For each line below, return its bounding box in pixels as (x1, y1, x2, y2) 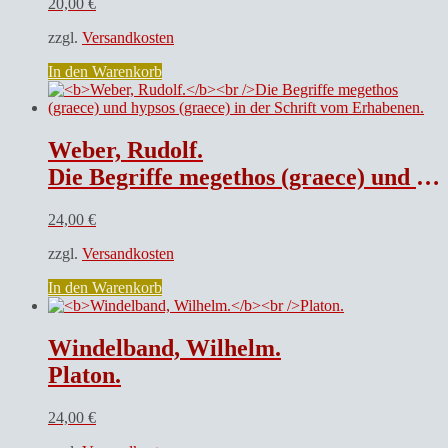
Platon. (48, 361, 121, 388)
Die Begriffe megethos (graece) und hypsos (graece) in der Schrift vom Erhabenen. (48, 164, 416, 191)
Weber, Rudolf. (48, 137, 203, 164)
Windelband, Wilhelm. (48, 334, 281, 361)
